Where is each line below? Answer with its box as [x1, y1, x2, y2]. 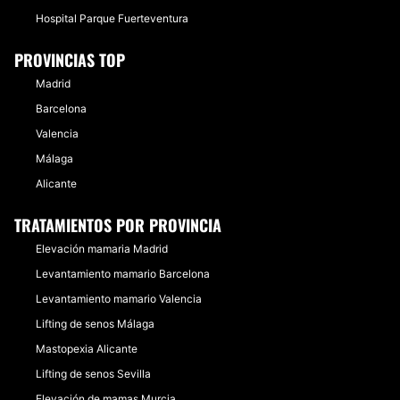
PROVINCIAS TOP [14, 48, 125, 71]
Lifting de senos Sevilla [36, 367, 151, 380]
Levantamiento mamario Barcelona [36, 267, 210, 280]
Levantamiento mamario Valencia [36, 292, 202, 305]
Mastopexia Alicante [36, 342, 137, 355]
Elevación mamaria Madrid [36, 242, 168, 255]
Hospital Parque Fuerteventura [36, 12, 188, 25]
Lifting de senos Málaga [36, 317, 154, 330]
